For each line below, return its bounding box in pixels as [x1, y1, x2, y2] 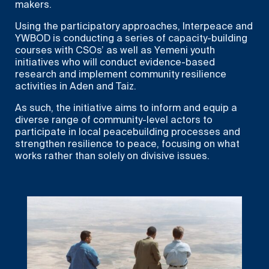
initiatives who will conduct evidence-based [15, 58, 215, 68]
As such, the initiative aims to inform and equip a [15, 104, 237, 113]
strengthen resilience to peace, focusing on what [15, 140, 240, 150]
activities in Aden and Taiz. [15, 82, 136, 92]
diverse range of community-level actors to [15, 116, 213, 125]
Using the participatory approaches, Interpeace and [15, 22, 253, 32]
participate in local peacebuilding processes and [15, 128, 240, 138]
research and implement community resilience [15, 70, 226, 80]
